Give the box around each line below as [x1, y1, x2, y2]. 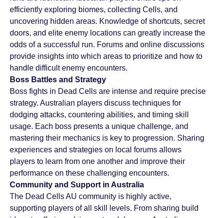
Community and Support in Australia [10, 181, 144, 189]
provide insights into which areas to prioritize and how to [10, 52, 202, 61]
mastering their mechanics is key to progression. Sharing [10, 134, 204, 143]
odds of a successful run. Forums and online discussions [10, 40, 204, 49]
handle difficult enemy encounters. [10, 64, 127, 73]
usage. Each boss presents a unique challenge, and [10, 122, 188, 131]
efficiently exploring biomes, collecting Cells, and [10, 5, 178, 14]
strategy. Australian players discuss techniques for [10, 99, 181, 108]
